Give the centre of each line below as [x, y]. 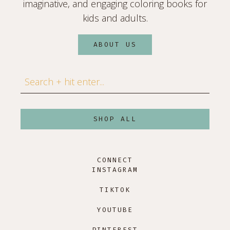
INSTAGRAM [115, 170]
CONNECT [115, 160]
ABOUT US [115, 45]
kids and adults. [115, 18]
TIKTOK [115, 190]
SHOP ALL [115, 119]
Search [34, 77]
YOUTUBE [115, 210]
